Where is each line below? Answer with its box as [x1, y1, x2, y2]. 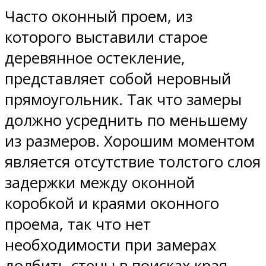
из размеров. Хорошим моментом [5, 130, 255, 151]
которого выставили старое [5, 26, 208, 47]
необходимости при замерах [5, 234, 216, 255]
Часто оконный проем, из [5, 5, 192, 27]
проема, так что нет [5, 213, 151, 235]
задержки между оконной [5, 172, 195, 193]
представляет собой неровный [5, 68, 231, 89]
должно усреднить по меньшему [5, 109, 248, 131]
